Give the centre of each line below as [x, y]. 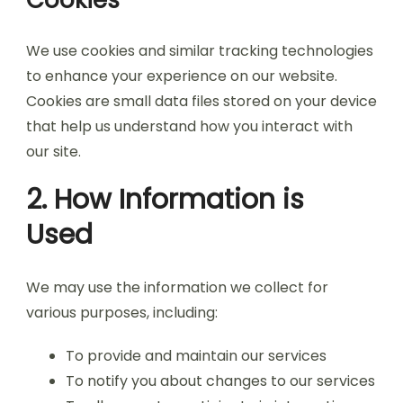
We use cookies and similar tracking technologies [200, 51]
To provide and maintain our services [196, 356]
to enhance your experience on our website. [182, 76]
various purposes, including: [122, 313]
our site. [54, 152]
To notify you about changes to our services [220, 381]
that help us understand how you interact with [189, 126]
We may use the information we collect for [177, 287]
